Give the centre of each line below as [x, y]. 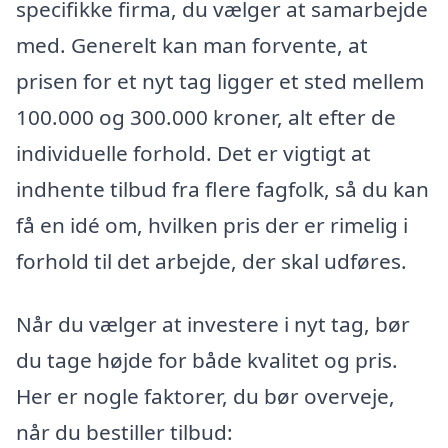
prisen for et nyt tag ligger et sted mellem [220, 80]
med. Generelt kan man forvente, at [192, 44]
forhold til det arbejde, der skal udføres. [211, 260]
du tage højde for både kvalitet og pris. [207, 360]
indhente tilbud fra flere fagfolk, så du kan [222, 188]
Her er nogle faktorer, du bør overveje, [205, 396]
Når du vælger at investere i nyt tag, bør [213, 324]
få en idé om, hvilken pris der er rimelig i [212, 224]
